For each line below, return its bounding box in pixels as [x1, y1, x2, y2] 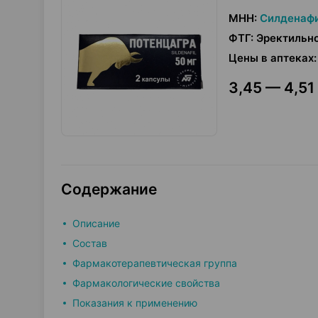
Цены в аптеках [229, 51, 314, 65]
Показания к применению [72, 297, 197, 309]
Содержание [61, 180, 157, 198]
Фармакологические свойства [72, 277, 220, 289]
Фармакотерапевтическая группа [72, 257, 237, 269]
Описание [72, 217, 120, 229]
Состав [72, 237, 107, 249]
